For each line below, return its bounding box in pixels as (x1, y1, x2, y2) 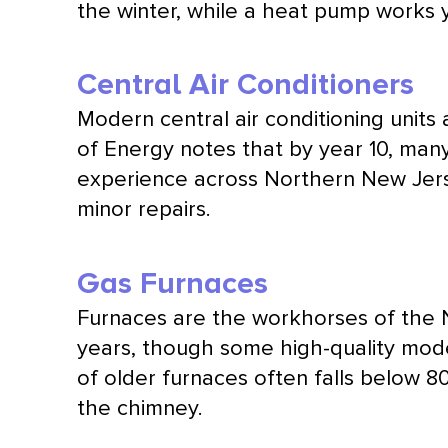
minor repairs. (77, 196, 211, 224)
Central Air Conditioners (77, 66, 415, 104)
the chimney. (77, 394, 203, 422)
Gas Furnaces (77, 264, 269, 302)
